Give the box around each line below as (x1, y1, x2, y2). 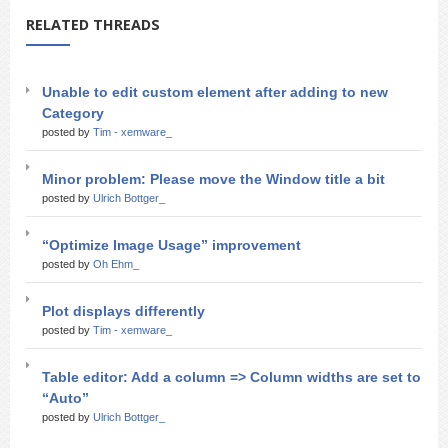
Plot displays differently (42, 303, 205, 319)
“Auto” (42, 390, 89, 406)
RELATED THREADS (26, 15, 160, 34)
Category (42, 105, 104, 121)
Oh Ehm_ (93, 258, 139, 270)
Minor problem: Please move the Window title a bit (42, 171, 385, 187)
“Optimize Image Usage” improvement (42, 237, 301, 253)
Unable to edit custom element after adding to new (42, 84, 388, 100)
